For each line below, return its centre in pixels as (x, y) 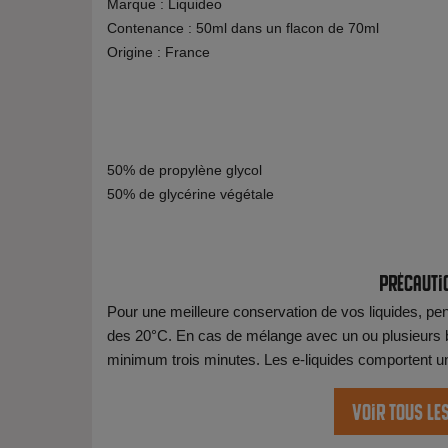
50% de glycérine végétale (190, 193)
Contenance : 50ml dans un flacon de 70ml (243, 27)
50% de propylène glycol (184, 169)
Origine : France (158, 51)
